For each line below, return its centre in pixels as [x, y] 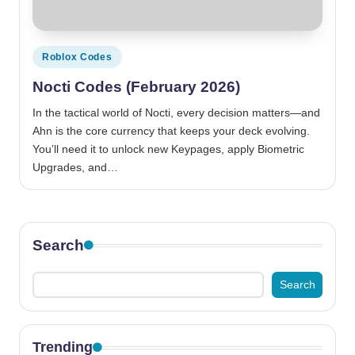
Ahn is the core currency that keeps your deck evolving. [171, 131]
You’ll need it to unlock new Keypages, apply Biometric [168, 149]
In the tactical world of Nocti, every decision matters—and [176, 113]
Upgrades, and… [75, 167]
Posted [48, 54]
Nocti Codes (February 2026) [136, 86]
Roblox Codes [77, 57]
